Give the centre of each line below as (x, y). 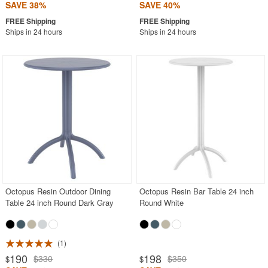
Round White (162, 203)
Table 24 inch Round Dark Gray (60, 203)
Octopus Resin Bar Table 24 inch (197, 191)
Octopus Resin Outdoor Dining (58, 191)
